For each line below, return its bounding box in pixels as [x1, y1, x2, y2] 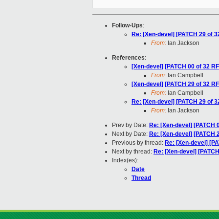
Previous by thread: [112, 139, 165, 147]
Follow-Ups [112, 22, 143, 29]
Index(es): [112, 157, 138, 164]
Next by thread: [112, 148, 153, 155]
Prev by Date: [112, 122, 149, 129]
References [112, 54, 145, 62]
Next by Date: [112, 131, 149, 138]
